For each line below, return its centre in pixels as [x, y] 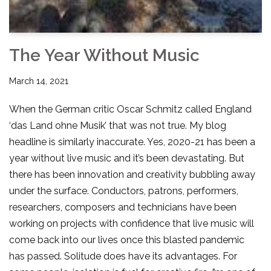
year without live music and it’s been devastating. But [127, 158]
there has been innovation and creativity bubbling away [132, 175]
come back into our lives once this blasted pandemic [127, 240]
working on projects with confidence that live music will [132, 224]
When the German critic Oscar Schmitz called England [130, 109]
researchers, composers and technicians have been [123, 207]
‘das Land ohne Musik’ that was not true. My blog [118, 126]
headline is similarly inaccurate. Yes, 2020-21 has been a [132, 142]
